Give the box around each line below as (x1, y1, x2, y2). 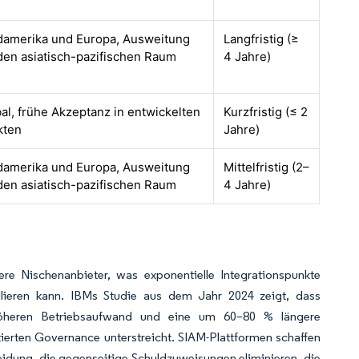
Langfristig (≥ (224, 31, 300, 46)
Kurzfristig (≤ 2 (224, 104, 309, 119)
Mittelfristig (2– (224, 159, 310, 175)
